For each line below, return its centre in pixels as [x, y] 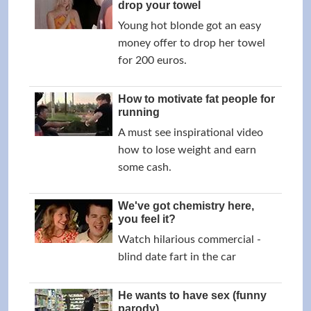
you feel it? [147, 219]
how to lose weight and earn [187, 150]
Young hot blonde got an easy [190, 26]
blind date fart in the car [177, 257]
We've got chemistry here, [186, 206]
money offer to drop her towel [192, 43]
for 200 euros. [152, 60]
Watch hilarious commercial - [190, 239]
